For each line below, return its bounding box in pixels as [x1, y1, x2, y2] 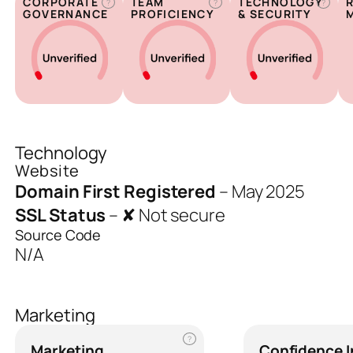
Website [15, 160, 80, 182]
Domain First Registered [15, 180, 217, 204]
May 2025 [231, 180, 305, 204]
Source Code [15, 225, 102, 245]
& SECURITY [238, 6, 312, 22]
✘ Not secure [121, 203, 225, 228]
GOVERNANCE [23, 6, 109, 22]
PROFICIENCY [130, 6, 215, 22]
